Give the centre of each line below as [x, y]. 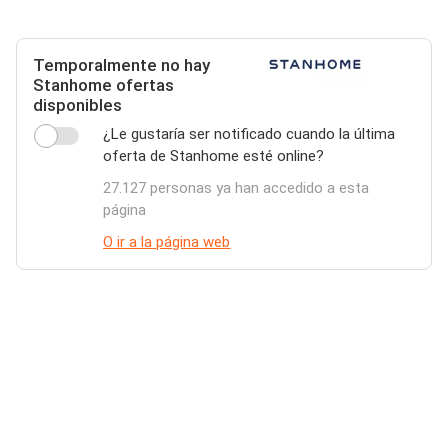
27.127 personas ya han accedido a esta [236, 188]
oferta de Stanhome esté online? [214, 156]
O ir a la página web [167, 242]
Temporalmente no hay [121, 65]
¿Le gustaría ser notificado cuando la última [249, 134]
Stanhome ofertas [103, 85]
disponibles [77, 105]
